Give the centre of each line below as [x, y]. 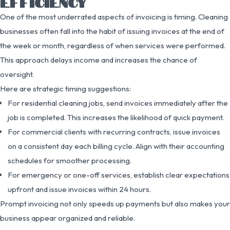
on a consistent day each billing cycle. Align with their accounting [116, 146]
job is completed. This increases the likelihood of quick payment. [116, 117]
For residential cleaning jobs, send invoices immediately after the [118, 103]
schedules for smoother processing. [70, 160]
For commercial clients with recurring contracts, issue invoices [114, 131]
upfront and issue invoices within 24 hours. [79, 189]
